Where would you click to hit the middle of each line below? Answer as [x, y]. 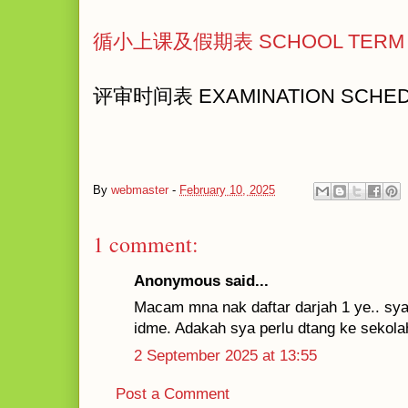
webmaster [140, 189]
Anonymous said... [201, 280]
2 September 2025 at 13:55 [225, 355]
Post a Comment [173, 394]
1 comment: [146, 244]
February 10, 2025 [227, 189]
